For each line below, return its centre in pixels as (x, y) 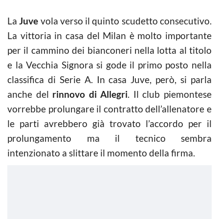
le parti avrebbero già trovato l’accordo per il (109, 123)
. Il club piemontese (170, 94)
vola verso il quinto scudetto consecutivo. (125, 21)
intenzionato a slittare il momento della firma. (101, 153)
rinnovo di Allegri (90, 94)
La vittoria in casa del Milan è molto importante (109, 35)
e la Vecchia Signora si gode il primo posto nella (109, 65)
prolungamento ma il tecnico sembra (109, 138)
